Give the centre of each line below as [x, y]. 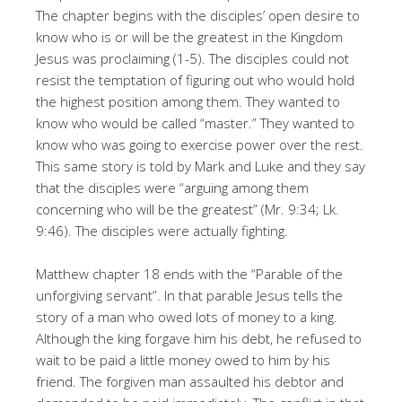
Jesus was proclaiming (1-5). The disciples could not [192, 58]
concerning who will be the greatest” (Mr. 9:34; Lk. [188, 209]
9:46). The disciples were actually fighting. [162, 230]
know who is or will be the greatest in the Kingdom [189, 36]
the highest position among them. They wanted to [188, 101]
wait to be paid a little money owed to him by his [183, 359]
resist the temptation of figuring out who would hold [195, 79]
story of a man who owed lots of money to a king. [187, 316]
